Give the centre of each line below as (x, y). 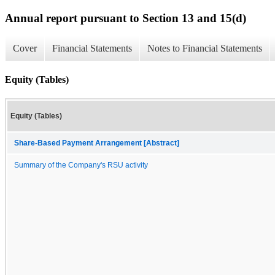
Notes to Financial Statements (205, 48)
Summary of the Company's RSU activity (81, 165)
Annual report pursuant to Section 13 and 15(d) (126, 18)
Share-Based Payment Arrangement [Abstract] (97, 143)
